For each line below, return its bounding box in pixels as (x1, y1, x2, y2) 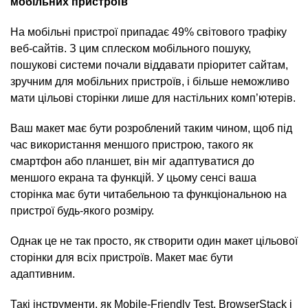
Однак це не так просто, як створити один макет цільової (10, 235, 298, 247)
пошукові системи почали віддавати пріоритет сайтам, (10, 59, 288, 71)
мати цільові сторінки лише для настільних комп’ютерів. (10, 92, 296, 104)
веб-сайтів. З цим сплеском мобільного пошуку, (10, 43, 251, 54)
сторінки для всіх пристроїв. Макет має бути (10, 252, 233, 263)
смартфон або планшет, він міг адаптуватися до (10, 155, 254, 167)
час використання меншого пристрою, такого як (10, 139, 253, 151)
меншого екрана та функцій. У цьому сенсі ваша (10, 172, 256, 184)
